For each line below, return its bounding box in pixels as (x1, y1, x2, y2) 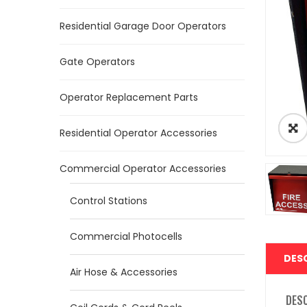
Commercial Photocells (70, 230, 182, 243)
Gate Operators (60, 55, 135, 69)
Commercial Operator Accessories (60, 162, 226, 175)
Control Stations (70, 194, 147, 208)
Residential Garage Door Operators (60, 19, 226, 33)
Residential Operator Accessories (60, 126, 217, 140)
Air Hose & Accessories (70, 265, 177, 279)
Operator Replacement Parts (60, 90, 198, 104)
